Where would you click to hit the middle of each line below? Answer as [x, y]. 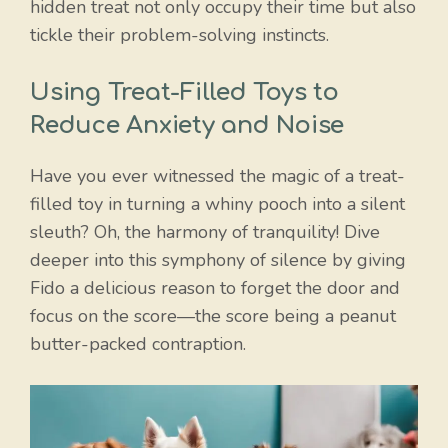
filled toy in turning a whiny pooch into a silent [217, 204]
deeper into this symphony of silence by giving [218, 260]
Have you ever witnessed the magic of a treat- [217, 176]
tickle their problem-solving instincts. [179, 35]
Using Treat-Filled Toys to [184, 93]
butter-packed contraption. [138, 344]
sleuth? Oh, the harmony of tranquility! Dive [205, 232]
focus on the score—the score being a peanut [213, 316]
